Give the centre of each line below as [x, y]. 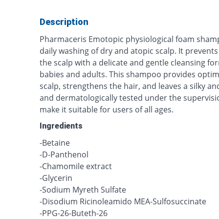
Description [64, 22]
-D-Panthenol [64, 154]
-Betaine [55, 143]
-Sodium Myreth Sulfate [83, 190]
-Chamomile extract [76, 166]
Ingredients [61, 126]
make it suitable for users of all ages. [107, 109]
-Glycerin [56, 178]
